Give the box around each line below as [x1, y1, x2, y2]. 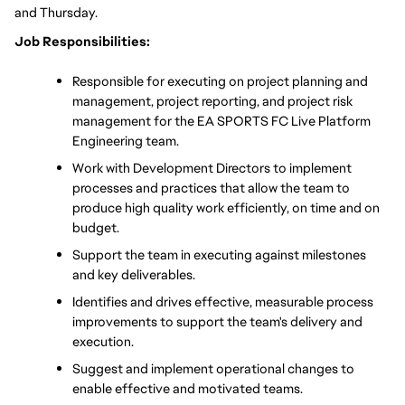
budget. [72, 219, 119, 237]
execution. [72, 333, 134, 351]
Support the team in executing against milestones [72, 246, 366, 264]
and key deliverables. [72, 266, 195, 284]
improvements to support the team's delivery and [72, 313, 363, 331]
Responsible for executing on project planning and [72, 72, 368, 90]
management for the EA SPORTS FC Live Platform [72, 112, 371, 130]
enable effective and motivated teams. [72, 380, 306, 398]
